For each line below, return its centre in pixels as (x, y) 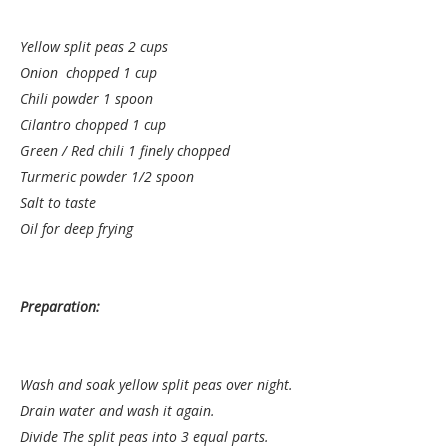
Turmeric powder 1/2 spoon (107, 176)
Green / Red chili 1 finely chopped (125, 150)
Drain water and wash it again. (117, 410)
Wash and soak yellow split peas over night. (156, 384)
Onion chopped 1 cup (88, 72)
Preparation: (60, 306)
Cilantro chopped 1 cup (93, 124)
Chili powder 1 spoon (86, 98)
